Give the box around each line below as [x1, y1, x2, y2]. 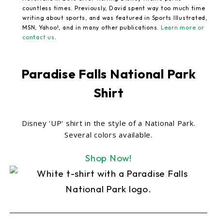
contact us [22, 33, 55, 41]
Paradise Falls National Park [21, 65, 196, 82]
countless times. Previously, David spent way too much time [22, 4, 205, 12]
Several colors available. [64, 129, 153, 139]
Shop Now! [85, 152, 132, 164]
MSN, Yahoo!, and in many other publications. [22, 23, 161, 31]
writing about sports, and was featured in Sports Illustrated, [22, 14, 207, 21]
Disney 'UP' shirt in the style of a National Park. [21, 118, 196, 128]
